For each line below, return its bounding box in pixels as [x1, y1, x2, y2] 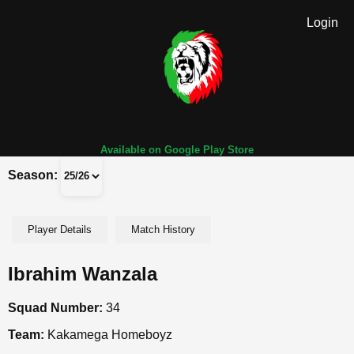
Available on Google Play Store [100, 143, 254, 156]
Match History [131, 223, 195, 235]
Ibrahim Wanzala [8, 262, 157, 284]
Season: [8, 168, 58, 183]
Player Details [28, 223, 92, 235]
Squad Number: [8, 300, 103, 314]
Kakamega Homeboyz [44, 327, 172, 341]
